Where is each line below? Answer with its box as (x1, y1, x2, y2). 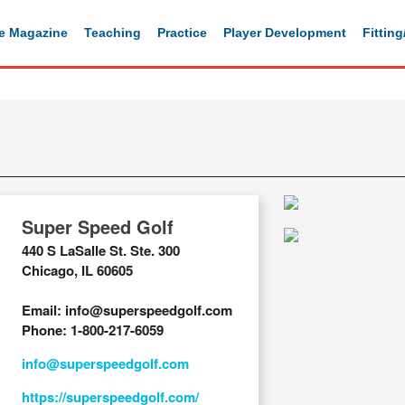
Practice (157, 24, 207, 40)
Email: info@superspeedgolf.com (21, 300, 232, 320)
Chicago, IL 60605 (21, 260, 133, 280)
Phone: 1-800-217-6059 (21, 320, 164, 340)
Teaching (84, 24, 141, 40)
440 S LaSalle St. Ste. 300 (21, 240, 180, 260)
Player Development (223, 24, 346, 40)
